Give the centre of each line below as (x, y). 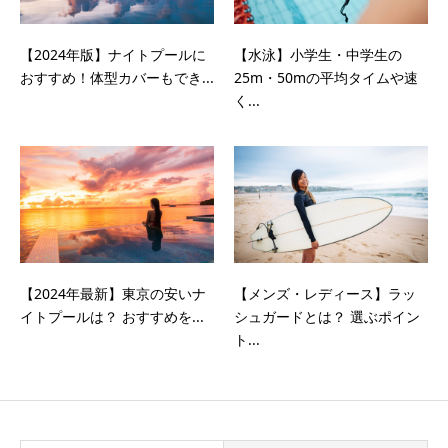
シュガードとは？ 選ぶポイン (327, 316)
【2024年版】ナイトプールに (113, 55)
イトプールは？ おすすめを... (112, 316)
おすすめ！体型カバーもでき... (117, 78)
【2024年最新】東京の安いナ (113, 293)
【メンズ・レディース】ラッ (325, 293)
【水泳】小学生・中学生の (318, 55)
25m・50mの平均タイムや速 (326, 78)
